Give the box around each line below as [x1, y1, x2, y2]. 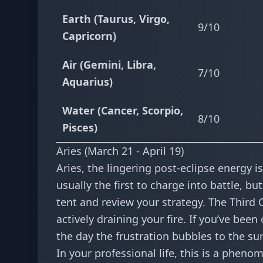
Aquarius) [62, 75, 113, 89]
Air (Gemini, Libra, [62, 58, 156, 72]
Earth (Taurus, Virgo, [62, 12, 170, 26]
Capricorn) [62, 29, 116, 43]
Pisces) [62, 120, 97, 134]
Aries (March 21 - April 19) [56, 144, 184, 158]
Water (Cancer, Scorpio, [62, 103, 183, 117]
